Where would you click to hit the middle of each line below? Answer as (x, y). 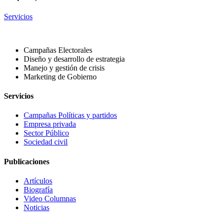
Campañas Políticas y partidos (70, 115)
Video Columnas (50, 198)
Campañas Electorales (58, 50)
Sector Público (46, 133)
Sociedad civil (46, 142)
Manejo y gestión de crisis (64, 68)
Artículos (38, 181)
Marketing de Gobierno (60, 76)
